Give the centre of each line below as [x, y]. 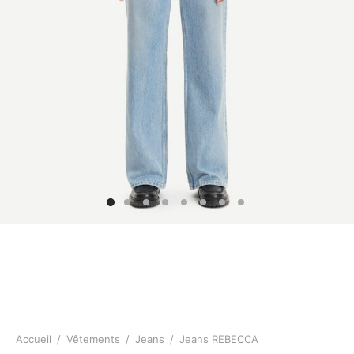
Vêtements [93, 339]
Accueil [34, 339]
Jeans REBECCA [217, 339]
